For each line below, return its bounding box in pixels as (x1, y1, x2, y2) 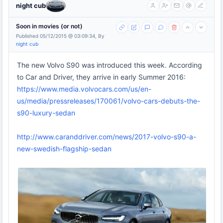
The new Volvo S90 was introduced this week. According (17, 61, 202, 70)
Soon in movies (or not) (16, 22, 83, 30)
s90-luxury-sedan (17, 109, 75, 117)
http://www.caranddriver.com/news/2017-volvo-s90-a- (17, 132, 196, 141)
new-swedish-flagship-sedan (17, 144, 111, 153)
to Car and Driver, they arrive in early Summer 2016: (17, 73, 186, 82)
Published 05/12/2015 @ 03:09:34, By (16, 33, 105, 39)
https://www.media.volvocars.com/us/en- (17, 85, 151, 94)
